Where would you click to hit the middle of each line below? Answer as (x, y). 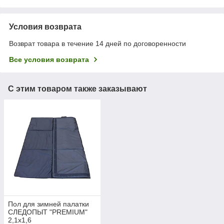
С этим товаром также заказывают (77, 88)
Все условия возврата (49, 59)
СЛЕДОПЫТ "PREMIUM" (48, 212)
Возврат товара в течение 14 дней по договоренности (97, 43)
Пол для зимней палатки (48, 204)
